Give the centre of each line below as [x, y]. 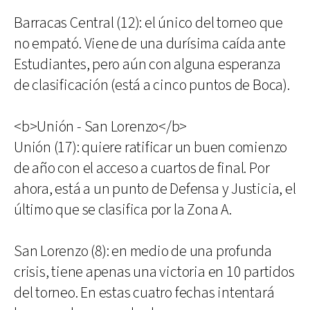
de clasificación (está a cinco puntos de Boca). [152, 85]
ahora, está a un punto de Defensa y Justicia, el [155, 189]
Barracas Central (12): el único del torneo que [148, 23]
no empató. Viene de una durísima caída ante [150, 44]
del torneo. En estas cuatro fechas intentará [144, 293]
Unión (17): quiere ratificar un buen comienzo [151, 148]
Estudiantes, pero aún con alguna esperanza [147, 65]
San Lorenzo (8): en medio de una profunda [143, 252]
